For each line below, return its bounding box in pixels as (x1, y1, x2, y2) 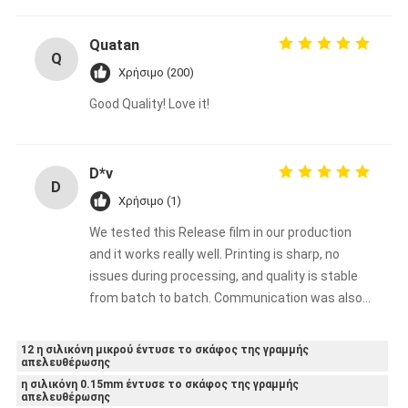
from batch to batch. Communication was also (88, 290, 362, 305)
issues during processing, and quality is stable (88, 268, 358, 283)
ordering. (88, 333, 140, 349)
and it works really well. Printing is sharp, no (88, 246, 340, 261)
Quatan (88, 36, 139, 54)
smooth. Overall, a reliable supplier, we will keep (88, 311, 362, 327)
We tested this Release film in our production (88, 224, 352, 240)
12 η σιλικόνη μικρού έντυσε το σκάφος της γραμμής (20, 342, 309, 356)
